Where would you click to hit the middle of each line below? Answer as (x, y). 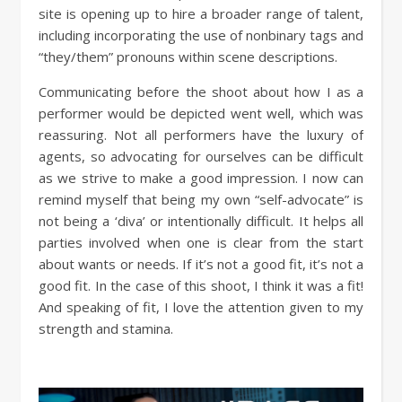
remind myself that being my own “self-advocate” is (201, 199)
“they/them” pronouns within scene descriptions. (190, 56)
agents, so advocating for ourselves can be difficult (201, 156)
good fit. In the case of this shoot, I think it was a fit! (201, 285)
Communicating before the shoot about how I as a (201, 91)
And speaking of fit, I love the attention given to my (201, 306)
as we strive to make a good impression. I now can (201, 177)
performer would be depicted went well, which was (201, 113)
